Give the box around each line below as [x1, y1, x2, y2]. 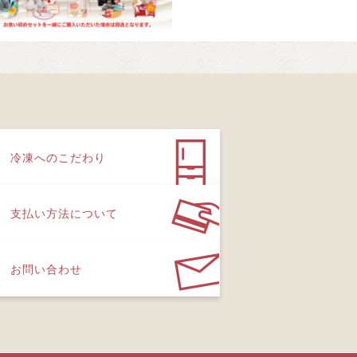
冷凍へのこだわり [10, 151, 106, 163]
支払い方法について [10, 206, 118, 218]
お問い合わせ [10, 262, 82, 274]
